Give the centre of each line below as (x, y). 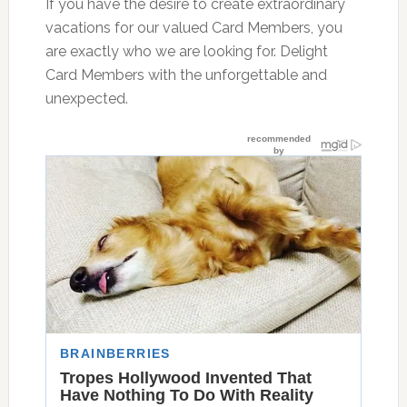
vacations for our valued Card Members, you (194, 27)
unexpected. (86, 98)
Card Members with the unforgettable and (186, 74)
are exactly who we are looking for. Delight (186, 51)
